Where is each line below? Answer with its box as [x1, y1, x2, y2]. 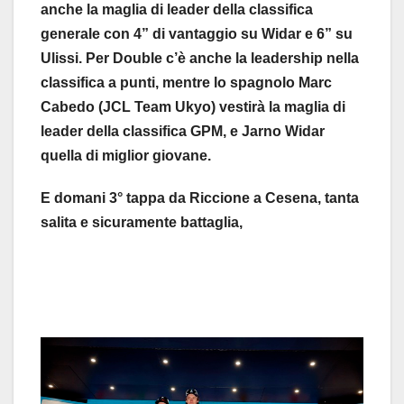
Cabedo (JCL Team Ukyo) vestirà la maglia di [41, 98, 345, 115]
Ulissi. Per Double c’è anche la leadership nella [41, 50, 359, 66]
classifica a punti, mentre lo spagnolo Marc [41, 74, 332, 90]
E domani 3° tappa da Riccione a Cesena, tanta [41, 189, 359, 206]
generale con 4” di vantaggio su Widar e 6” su [41, 25, 353, 41]
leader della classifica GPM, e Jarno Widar [41, 123, 325, 139]
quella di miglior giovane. [41, 147, 211, 163]
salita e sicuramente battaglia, [41, 214, 243, 230]
